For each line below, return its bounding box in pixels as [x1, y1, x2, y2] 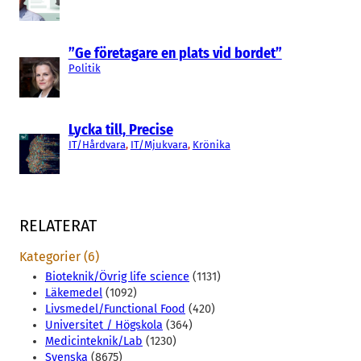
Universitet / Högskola [45, 317, 163, 332]
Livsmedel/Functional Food [45, 301, 185, 316]
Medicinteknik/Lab [45, 334, 143, 348]
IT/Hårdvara [68, 138, 126, 151]
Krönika [192, 138, 230, 151]
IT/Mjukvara [130, 138, 188, 151]
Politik [68, 61, 101, 74]
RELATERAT [19, 216, 97, 236]
